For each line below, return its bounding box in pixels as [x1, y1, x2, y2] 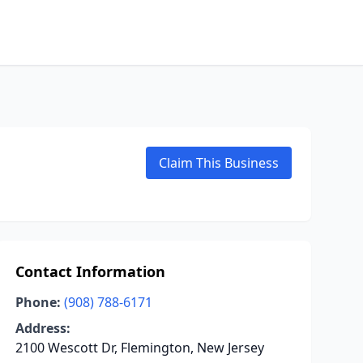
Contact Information [15, 262, 165, 281]
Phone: [15, 293, 61, 311]
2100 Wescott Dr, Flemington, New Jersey [15, 339, 264, 357]
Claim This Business [159, 154, 279, 172]
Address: [15, 319, 70, 337]
